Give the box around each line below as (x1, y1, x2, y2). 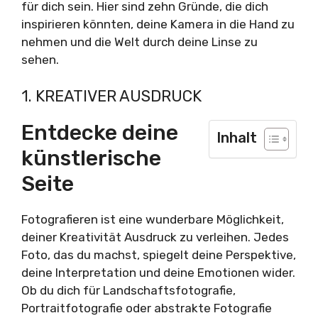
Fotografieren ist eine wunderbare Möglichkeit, (21, 212, 284, 226)
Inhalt (216, 128, 257, 146)
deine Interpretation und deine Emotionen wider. (21, 265, 295, 280)
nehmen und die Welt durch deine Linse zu (21, 35, 258, 50)
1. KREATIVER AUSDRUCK (21, 86, 202, 106)
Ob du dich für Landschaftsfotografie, (21, 283, 236, 297)
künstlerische (21, 145, 161, 171)
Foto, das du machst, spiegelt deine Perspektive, (21, 247, 296, 262)
